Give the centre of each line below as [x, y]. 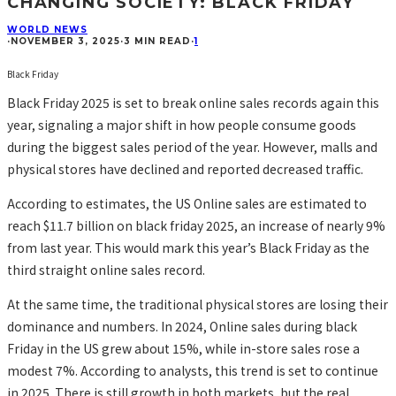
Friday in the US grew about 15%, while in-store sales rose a [183, 348]
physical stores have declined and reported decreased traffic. [185, 168]
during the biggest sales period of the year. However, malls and [192, 146]
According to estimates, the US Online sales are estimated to [187, 203]
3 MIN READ [157, 41]
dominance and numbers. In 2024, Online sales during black [182, 326]
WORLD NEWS [47, 29]
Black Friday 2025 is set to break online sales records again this [193, 102]
